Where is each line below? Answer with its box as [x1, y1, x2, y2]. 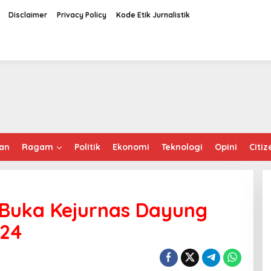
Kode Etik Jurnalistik [116, 10, 190, 19]
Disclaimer [8, 10, 47, 19]
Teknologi [162, 142, 203, 152]
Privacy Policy [56, 10, 106, 19]
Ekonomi [113, 142, 149, 152]
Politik [74, 142, 100, 152]
